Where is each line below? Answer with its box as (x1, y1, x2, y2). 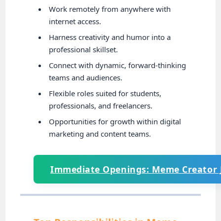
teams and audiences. (49, 72, 123, 82)
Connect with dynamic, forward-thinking (49, 60, 186, 70)
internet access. (49, 16, 102, 26)
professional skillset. (49, 44, 118, 54)
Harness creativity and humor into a (49, 32, 171, 42)
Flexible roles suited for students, (49, 88, 162, 98)
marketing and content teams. (49, 128, 151, 139)
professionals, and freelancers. (49, 100, 153, 110)
